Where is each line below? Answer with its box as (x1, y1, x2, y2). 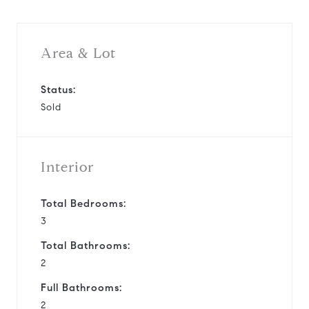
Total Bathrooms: (41, 239, 130, 252)
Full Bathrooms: (41, 281, 122, 294)
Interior (41, 158, 94, 176)
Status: (41, 83, 76, 96)
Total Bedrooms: (41, 197, 126, 210)
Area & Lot (41, 44, 116, 62)
